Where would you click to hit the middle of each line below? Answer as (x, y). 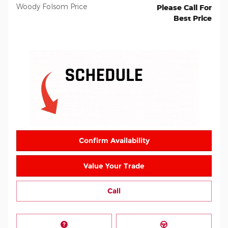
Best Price (193, 18)
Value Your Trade (114, 166)
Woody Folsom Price (52, 6)
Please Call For (184, 7)
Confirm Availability (114, 140)
